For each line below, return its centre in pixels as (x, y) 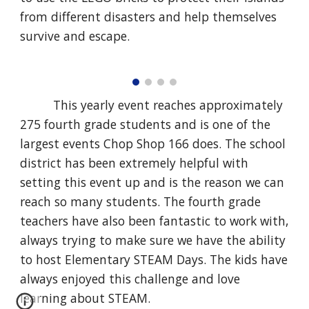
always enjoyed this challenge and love (130, 279)
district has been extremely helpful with (134, 163)
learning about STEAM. (86, 298)
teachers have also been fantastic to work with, (154, 221)
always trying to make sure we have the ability (153, 240)
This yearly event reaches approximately (168, 105)
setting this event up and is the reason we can (152, 182)
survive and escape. (75, 36)
